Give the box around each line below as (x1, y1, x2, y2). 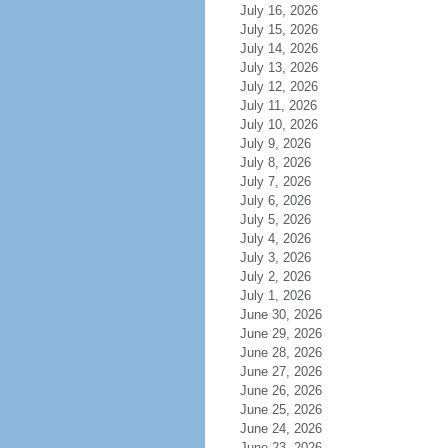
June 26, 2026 (239, 383, 322, 398)
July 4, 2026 (239, 231, 311, 246)
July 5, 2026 (239, 212, 311, 227)
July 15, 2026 (239, 22, 318, 37)
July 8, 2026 (239, 155, 311, 170)
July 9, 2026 (239, 136, 311, 151)
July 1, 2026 (239, 288, 311, 303)
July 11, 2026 (239, 98, 317, 113)
